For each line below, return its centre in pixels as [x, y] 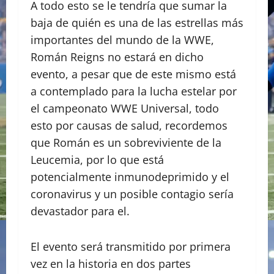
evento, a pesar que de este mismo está [133, 74]
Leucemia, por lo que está [97, 160]
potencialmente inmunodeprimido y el [130, 177]
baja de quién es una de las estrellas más [137, 23]
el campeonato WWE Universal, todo [125, 109]
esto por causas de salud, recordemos [129, 126]
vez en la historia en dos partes [111, 264]
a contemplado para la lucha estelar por [134, 91]
